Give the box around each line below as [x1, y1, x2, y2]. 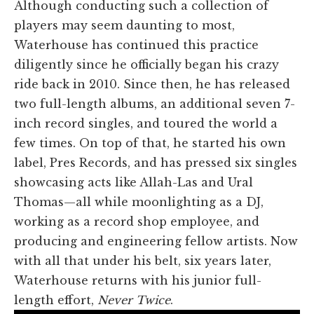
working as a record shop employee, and [14, 214, 259, 228]
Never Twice [97, 292, 170, 307]
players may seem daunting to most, [14, 18, 235, 32]
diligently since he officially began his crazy [14, 57, 279, 71]
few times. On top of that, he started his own [14, 135, 286, 150]
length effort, [14, 292, 97, 307]
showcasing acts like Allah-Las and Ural [14, 175, 253, 189]
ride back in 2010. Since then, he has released [14, 76, 290, 91]
